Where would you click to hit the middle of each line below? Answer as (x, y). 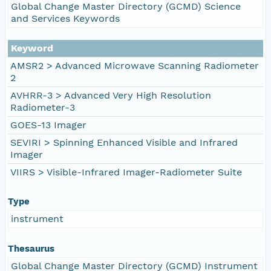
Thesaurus (31, 248)
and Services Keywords (65, 18)
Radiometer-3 (43, 107)
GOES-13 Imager (48, 125)
